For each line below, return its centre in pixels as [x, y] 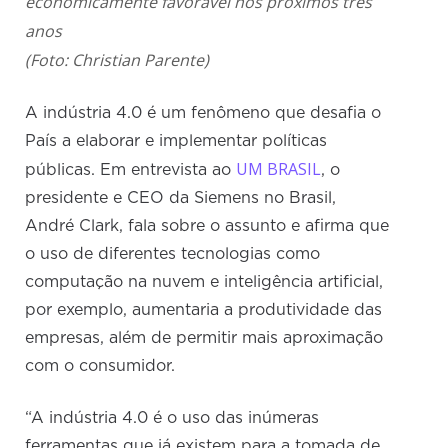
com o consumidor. [100, 366]
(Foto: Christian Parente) [117, 60]
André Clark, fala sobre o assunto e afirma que [207, 226]
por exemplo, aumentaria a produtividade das [204, 310]
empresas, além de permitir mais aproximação [204, 338]
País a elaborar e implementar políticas [176, 141]
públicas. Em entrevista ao [131, 170]
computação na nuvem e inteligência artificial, [204, 282]
